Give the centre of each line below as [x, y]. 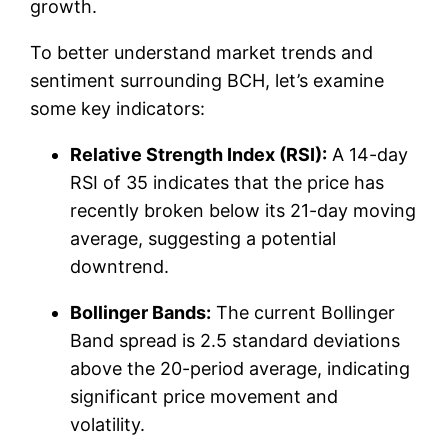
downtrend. [120, 266]
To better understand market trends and [202, 52]
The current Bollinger [303, 312]
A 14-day [368, 154]
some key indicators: [118, 108]
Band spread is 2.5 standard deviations [235, 340]
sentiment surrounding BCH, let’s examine [207, 80]
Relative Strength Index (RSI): [199, 154]
